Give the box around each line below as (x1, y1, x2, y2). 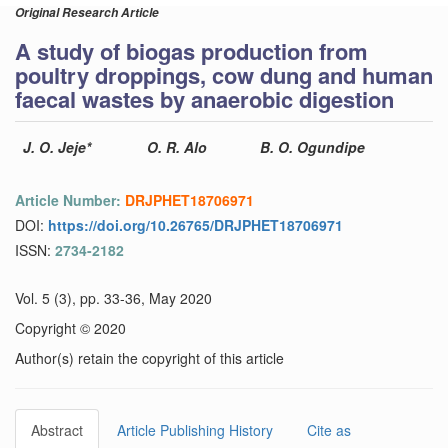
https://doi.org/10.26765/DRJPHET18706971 (48, 215, 343, 235)
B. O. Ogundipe (260, 137, 365, 157)
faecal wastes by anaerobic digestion (15, 83, 394, 115)
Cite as (307, 420, 351, 440)
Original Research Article (15, 4, 159, 21)
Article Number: (15, 190, 125, 210)
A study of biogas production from (15, 35, 368, 67)
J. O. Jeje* (23, 137, 91, 157)
